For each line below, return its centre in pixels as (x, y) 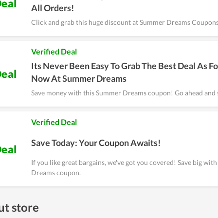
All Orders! (53, 8)
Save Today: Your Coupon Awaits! (96, 143)
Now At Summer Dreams (79, 78)
